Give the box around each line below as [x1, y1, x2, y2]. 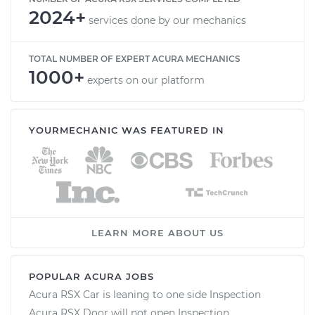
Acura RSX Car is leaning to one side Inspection [29, 288, 261, 301]
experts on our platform [87, 73, 205, 86]
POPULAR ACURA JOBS [29, 270, 154, 282]
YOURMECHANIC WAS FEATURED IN [29, 124, 224, 136]
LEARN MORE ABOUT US [91, 226, 224, 238]
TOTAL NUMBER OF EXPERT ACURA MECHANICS [29, 53, 240, 64]
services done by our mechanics [89, 13, 246, 27]
